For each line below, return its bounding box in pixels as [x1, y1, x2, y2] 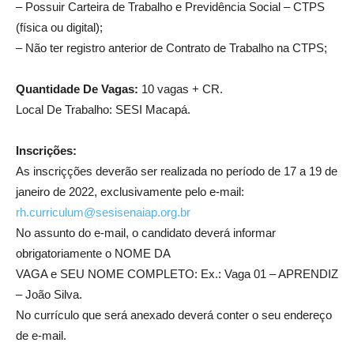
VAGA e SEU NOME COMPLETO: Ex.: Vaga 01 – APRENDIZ [16, 267, 338, 281]
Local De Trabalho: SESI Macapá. [16, 103, 190, 116]
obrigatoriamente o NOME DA [16, 247, 171, 260]
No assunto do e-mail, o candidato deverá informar [16, 226, 276, 239]
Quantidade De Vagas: [16, 82, 138, 96]
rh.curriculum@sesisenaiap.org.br [16, 205, 190, 219]
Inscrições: [16, 144, 77, 157]
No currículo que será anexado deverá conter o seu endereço [16, 308, 332, 322]
